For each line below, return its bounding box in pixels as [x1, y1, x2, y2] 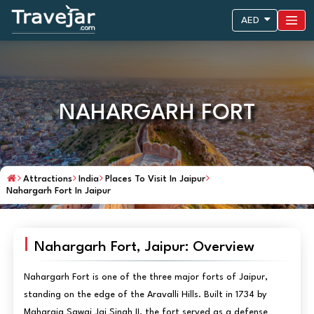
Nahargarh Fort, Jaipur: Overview [34, 240, 254, 254]
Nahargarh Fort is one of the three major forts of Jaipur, [23, 272, 268, 282]
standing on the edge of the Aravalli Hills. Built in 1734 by [23, 289, 266, 299]
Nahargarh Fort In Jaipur [6, 186, 111, 196]
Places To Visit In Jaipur [105, 174, 205, 184]
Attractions [23, 174, 72, 184]
